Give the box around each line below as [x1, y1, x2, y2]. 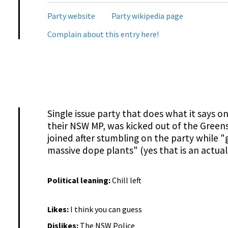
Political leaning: [47, 175, 112, 186]
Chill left [111, 175, 141, 186]
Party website [47, 10, 95, 21]
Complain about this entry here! [47, 28, 159, 39]
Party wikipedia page [111, 10, 183, 21]
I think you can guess [70, 204, 142, 214]
